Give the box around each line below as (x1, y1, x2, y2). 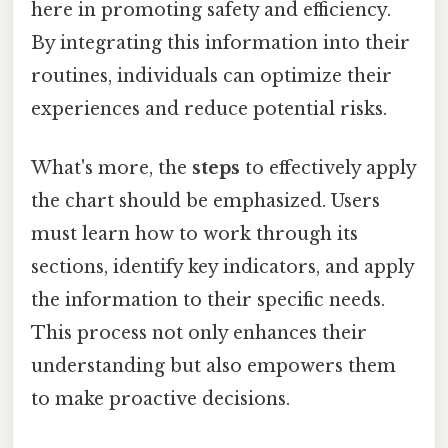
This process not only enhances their (31, 322, 367, 345)
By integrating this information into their (31, 31, 410, 54)
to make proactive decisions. (31, 388, 290, 411)
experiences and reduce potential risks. (31, 97, 387, 120)
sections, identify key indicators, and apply (31, 256, 414, 279)
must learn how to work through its (31, 223, 358, 246)
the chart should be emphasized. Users (31, 190, 380, 213)
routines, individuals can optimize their (31, 64, 392, 87)
